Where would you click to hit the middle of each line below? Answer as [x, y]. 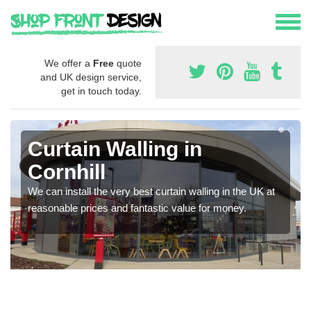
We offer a [69, 64]
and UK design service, [91, 77]
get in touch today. [101, 91]
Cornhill [67, 172]
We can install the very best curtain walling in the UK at [151, 192]
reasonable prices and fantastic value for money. [137, 208]
